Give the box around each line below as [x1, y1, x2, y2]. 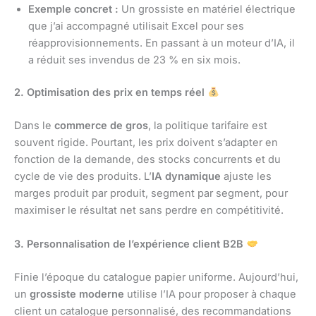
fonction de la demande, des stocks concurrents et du [14, 153, 281, 166]
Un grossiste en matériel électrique [119, 3, 296, 16]
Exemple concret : [28, 3, 119, 16]
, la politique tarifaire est [148, 119, 267, 133]
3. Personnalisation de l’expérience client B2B [14, 237, 246, 250]
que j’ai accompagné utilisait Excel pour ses [28, 20, 244, 33]
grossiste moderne [30, 288, 124, 301]
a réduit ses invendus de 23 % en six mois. [28, 54, 241, 67]
